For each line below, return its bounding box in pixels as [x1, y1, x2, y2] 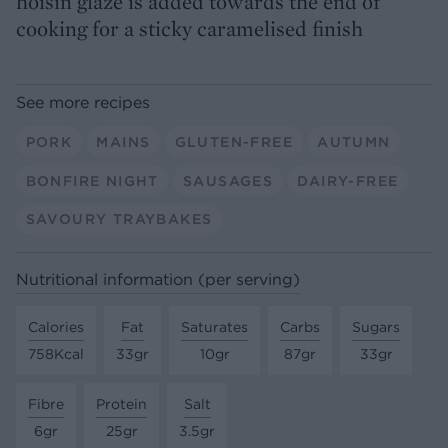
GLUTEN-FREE [174, 132, 293, 151]
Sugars [352, 317, 400, 336]
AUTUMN [317, 132, 391, 151]
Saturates [181, 317, 248, 336]
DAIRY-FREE [297, 171, 399, 190]
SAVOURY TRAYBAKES [25, 210, 213, 229]
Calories [28, 317, 84, 336]
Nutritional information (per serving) [16, 269, 300, 290]
